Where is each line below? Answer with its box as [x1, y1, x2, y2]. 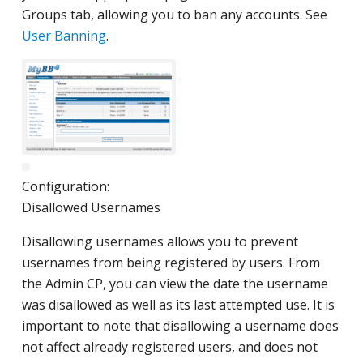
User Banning [21, 27, 106, 45]
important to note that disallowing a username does [21, 317, 339, 335]
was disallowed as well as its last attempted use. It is [21, 296, 335, 314]
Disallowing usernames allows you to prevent [21, 233, 298, 250]
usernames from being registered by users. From [21, 254, 320, 271]
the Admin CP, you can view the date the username [21, 275, 328, 293]
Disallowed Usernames [21, 199, 160, 216]
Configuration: [21, 177, 109, 195]
